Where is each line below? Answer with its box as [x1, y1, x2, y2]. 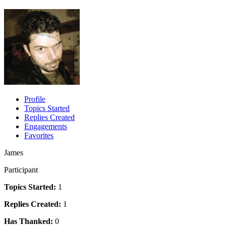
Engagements [24, 122, 67, 131]
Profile [24, 94, 45, 103]
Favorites [24, 131, 53, 140]
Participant [4, 165, 38, 174]
